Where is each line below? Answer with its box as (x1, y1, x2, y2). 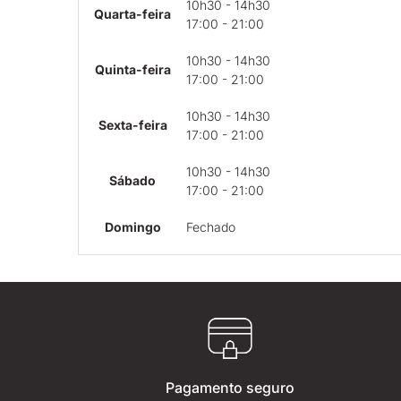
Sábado (109, 173, 156, 188)
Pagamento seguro (166, 379, 295, 397)
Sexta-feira (98, 117, 167, 132)
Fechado (186, 219, 235, 235)
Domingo (104, 219, 161, 235)
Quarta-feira (94, 6, 171, 21)
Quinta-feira (94, 62, 171, 77)
